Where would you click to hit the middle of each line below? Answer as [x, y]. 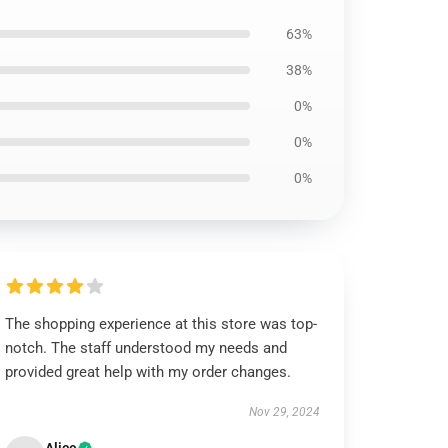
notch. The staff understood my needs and [146, 348]
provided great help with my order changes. [148, 372]
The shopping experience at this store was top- [161, 324]
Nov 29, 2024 [284, 412]
